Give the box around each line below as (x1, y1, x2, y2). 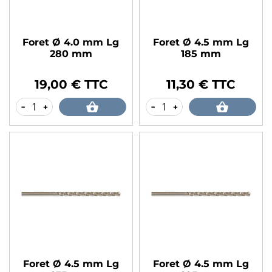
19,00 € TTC (34, 76, 107, 92)
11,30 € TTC (166, 76, 236, 92)
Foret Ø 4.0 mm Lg (22, 36, 120, 48)
